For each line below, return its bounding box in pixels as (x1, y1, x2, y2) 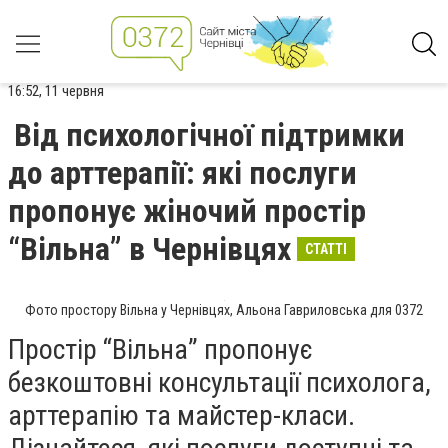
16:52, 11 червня (8, 82, 104, 100)
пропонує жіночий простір (8, 192, 366, 230)
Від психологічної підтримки (14, 116, 405, 154)
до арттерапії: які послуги (8, 154, 357, 192)
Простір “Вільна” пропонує (8, 333, 313, 366)
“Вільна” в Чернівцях (8, 230, 291, 268)
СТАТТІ (305, 241, 347, 257)
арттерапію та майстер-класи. (8, 399, 355, 432)
